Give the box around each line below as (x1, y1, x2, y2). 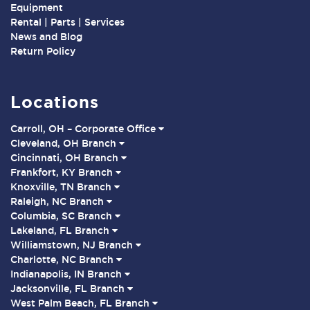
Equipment (10, 2, 63, 14)
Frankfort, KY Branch (10, 167, 116, 179)
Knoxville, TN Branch (10, 181, 114, 193)
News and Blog (10, 31, 82, 43)
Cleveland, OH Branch (10, 138, 119, 149)
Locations (10, 93, 99, 112)
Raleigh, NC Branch (10, 196, 107, 208)
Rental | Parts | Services (10, 17, 125, 28)
